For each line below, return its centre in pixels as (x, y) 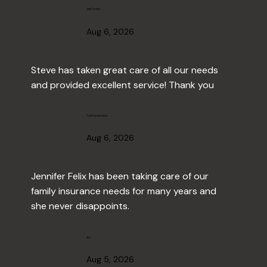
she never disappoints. (80, 206)
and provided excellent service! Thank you (122, 85)
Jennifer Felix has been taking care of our (119, 176)
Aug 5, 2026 (111, 260)
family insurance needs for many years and (123, 191)
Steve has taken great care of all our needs (124, 70)
